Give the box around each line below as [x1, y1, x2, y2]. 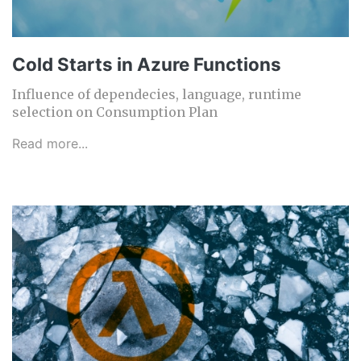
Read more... [12, 135, 88, 152]
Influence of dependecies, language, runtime [12, 86, 301, 103]
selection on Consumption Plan [12, 104, 218, 121]
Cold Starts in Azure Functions [12, 53, 281, 76]
